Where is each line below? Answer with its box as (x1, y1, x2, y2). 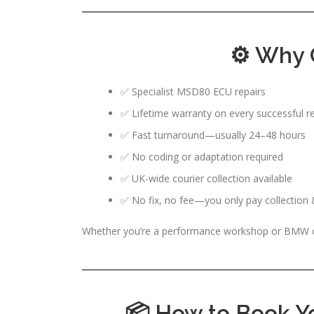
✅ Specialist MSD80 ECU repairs (121, 84, 266, 98)
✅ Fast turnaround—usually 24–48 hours (121, 128, 306, 142)
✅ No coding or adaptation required (121, 149, 283, 163)
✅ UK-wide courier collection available (121, 171, 292, 185)
